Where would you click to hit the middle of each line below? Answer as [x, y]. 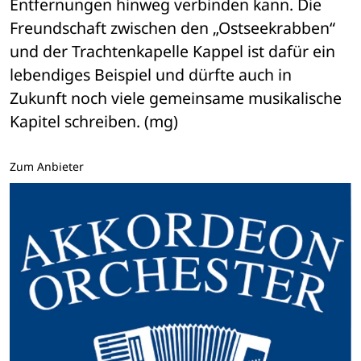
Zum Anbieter [47, 167]
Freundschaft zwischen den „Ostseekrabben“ [172, 28]
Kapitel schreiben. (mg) [94, 122]
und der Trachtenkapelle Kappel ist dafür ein [172, 52]
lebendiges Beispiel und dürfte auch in [151, 75]
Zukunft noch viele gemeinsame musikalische [176, 98]
